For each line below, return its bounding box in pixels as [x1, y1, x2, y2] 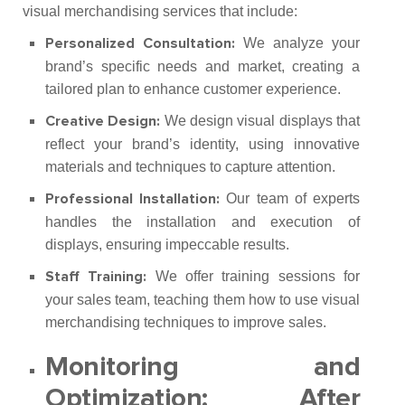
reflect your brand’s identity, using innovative [45, 137, 360, 152]
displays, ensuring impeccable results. [45, 237, 289, 252]
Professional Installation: [45, 192, 221, 206]
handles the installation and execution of [45, 214, 360, 230]
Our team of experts [220, 191, 361, 206]
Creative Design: [45, 114, 161, 128]
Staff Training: [45, 269, 147, 284]
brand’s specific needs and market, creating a [45, 59, 360, 74]
